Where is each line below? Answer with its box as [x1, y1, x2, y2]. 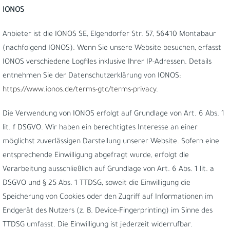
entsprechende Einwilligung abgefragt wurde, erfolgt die [3, 152, 189, 160]
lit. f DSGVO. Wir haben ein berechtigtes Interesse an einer [3, 124, 198, 132]
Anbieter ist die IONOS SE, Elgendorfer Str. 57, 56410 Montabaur [3, 31, 216, 39]
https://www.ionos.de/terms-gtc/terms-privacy [3, 86, 156, 94]
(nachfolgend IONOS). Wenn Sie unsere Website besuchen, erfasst [3, 45, 221, 53]
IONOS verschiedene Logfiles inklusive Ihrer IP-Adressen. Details [3, 59, 212, 67]
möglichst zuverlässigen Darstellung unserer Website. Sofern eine [3, 138, 219, 146]
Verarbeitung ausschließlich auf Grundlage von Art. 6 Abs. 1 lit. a [3, 166, 214, 174]
